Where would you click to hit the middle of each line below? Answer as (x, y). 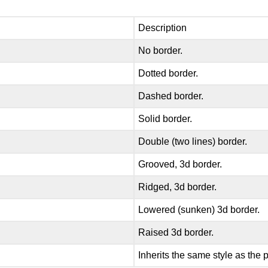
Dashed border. (171, 96)
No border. (161, 50)
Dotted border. (168, 73)
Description (163, 28)
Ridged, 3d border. (178, 187)
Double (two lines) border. (193, 141)
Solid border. (165, 118)
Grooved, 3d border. (180, 164)
